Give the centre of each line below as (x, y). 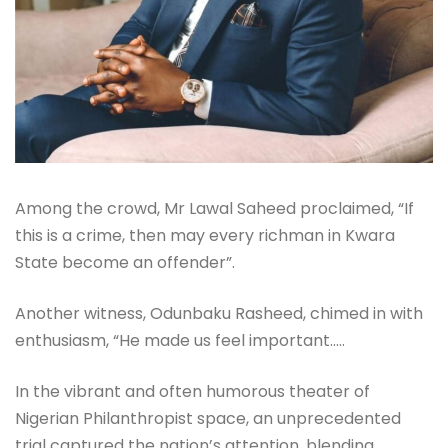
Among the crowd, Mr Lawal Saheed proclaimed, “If (214, 209)
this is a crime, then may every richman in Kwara (205, 236)
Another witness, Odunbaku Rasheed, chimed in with (219, 314)
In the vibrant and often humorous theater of (192, 392)
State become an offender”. (125, 263)
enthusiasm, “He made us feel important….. (180, 341)
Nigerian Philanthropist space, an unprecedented (208, 419)
